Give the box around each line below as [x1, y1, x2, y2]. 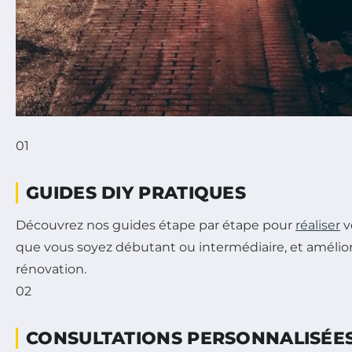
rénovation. [16, 262, 86, 277]
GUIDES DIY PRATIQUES [26, 182, 246, 204]
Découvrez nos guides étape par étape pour [16, 218, 295, 233]
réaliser [295, 218, 340, 233]
